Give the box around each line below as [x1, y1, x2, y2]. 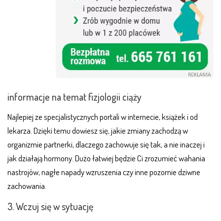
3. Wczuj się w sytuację [7, 200, 93, 213]
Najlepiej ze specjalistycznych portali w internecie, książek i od [7, 111, 198, 122]
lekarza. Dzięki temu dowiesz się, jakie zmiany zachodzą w [7, 125, 188, 136]
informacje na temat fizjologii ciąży [7, 90, 142, 104]
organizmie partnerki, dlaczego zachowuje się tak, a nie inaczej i [7, 139, 205, 150]
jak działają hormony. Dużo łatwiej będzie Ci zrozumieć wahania [7, 153, 205, 164]
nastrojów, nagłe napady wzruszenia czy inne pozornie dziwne [7, 167, 200, 178]
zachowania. [7, 181, 46, 191]
